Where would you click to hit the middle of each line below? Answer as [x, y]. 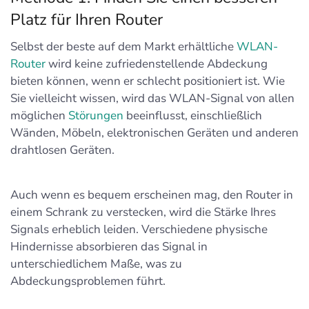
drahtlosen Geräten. [62, 150]
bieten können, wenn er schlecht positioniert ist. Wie [148, 81]
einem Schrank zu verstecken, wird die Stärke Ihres [143, 212]
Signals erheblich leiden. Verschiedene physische [139, 229]
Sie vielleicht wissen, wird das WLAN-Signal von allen [152, 98]
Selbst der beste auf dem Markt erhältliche [123, 47]
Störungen [96, 116]
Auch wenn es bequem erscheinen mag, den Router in [152, 195]
